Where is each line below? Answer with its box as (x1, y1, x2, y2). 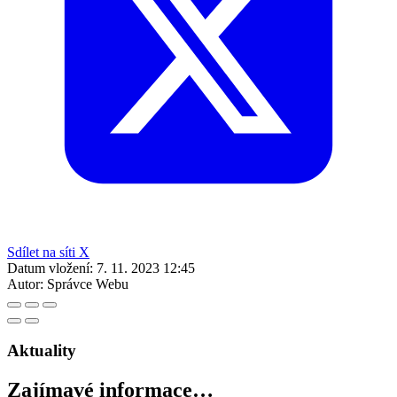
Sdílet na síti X (7, 244, 90, 260)
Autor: (7, 276, 43, 292)
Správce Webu (47, 276, 128, 292)
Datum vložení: (7, 260, 93, 276)
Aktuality (7, 340, 76, 360)
